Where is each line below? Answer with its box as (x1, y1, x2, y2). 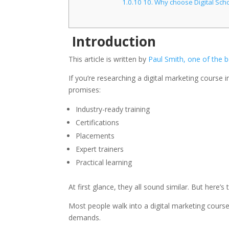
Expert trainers (76, 144, 124, 154)
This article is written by (68, 54, 149, 64)
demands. (68, 213, 101, 223)
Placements (76, 131, 115, 141)
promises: (68, 85, 101, 95)
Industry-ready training (76, 104, 150, 114)
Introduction (68, 32, 156, 51)
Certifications (76, 118, 120, 128)
